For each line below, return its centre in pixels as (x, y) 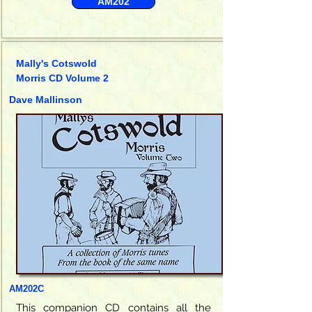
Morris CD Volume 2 (62, 78)
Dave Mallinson (46, 99)
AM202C (26, 288)
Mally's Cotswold (56, 63)
